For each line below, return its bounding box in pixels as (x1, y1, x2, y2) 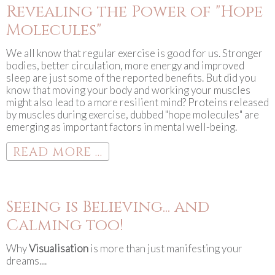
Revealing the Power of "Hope (6, 1, 263, 23)
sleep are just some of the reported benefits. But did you (6, 71, 256, 84)
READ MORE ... (13, 144, 103, 160)
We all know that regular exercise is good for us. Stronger (6, 47, 263, 60)
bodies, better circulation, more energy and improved (6, 59, 244, 72)
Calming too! (6, 215, 123, 236)
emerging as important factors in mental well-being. (6, 120, 237, 133)
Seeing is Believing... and (6, 196, 209, 218)
